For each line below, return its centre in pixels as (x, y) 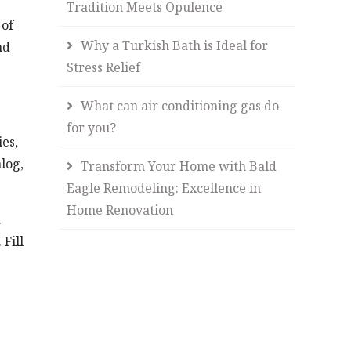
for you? (92, 127)
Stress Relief (104, 67)
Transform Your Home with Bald (179, 166)
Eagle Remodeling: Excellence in (164, 188)
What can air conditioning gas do (180, 105)
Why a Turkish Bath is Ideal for (175, 45)
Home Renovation (120, 210)
